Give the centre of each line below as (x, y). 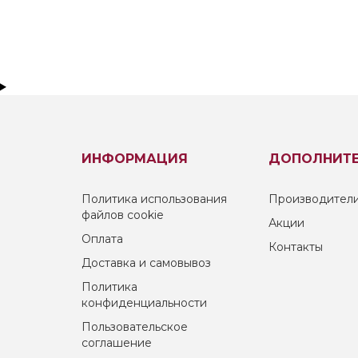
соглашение (117, 342)
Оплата (102, 239)
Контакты (296, 247)
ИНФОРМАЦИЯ (135, 158)
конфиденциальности (144, 302)
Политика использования (154, 199)
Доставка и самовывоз (146, 263)
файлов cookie (123, 215)
